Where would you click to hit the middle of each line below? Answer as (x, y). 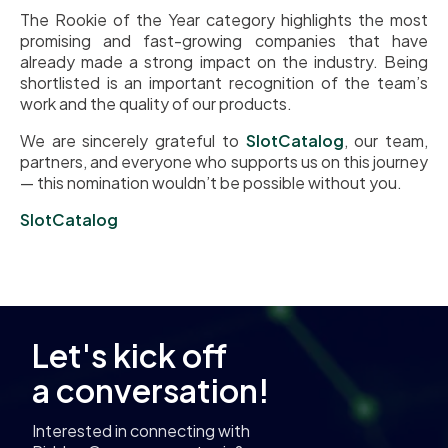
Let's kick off (129, 355)
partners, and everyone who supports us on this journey (224, 161)
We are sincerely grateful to (133, 140)
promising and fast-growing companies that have (224, 40)
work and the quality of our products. (156, 103)
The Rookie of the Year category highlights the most (224, 19)
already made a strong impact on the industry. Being (224, 61)
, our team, (386, 140)
